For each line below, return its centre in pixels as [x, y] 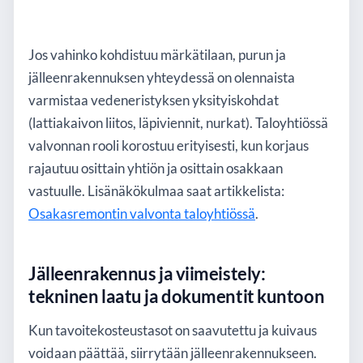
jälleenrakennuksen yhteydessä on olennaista [162, 78]
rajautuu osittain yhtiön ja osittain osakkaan [156, 169]
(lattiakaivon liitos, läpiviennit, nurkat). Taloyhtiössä [178, 124]
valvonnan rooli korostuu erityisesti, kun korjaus [169, 146]
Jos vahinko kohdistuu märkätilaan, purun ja [157, 56]
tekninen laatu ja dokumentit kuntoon [177, 297]
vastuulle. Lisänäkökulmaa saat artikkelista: [156, 192]
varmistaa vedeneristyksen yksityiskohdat [154, 101]
